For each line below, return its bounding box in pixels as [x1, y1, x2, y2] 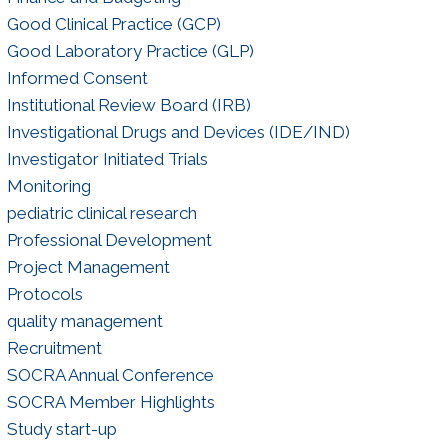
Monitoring [6, 175, 91, 196]
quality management [6, 310, 163, 331]
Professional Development [6, 229, 212, 250]
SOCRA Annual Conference [6, 364, 214, 385]
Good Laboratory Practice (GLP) [6, 40, 254, 61]
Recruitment [6, 337, 102, 358]
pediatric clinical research [6, 202, 197, 223]
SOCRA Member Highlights [6, 391, 215, 412]
